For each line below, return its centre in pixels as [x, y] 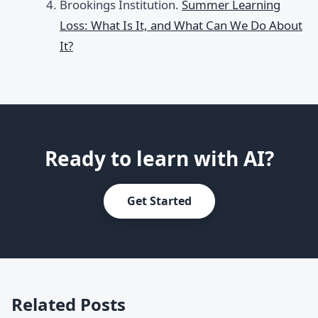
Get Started [159, 201]
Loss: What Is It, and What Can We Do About [181, 25]
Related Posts [68, 304]
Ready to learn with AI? [159, 158]
